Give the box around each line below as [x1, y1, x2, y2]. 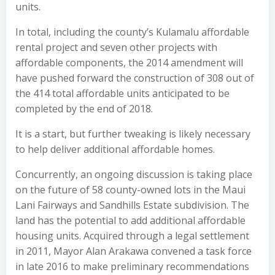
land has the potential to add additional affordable [15, 213, 246, 227]
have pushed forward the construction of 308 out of [15, 71, 254, 85]
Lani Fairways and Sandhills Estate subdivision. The [15, 198, 249, 212]
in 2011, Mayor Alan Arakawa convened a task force [15, 244, 252, 258]
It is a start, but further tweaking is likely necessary [15, 126, 250, 141]
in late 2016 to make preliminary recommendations [15, 259, 249, 273]
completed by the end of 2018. [15, 101, 153, 115]
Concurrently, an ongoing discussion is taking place [15, 167, 252, 181]
